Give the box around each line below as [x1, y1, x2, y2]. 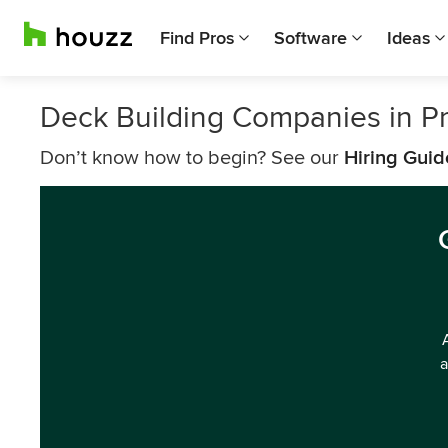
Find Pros [160, 27, 234, 49]
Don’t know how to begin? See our [40, 146, 344, 170]
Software [274, 27, 347, 49]
